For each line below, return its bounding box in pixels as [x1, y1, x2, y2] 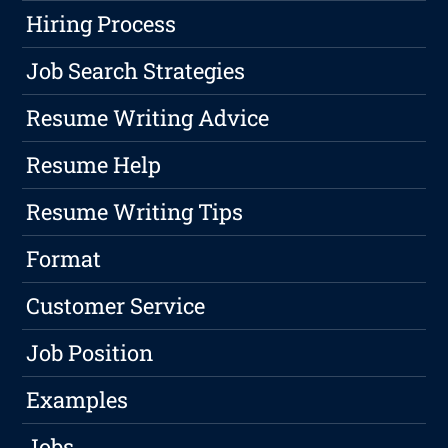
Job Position [26, 338, 154, 368]
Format [26, 244, 102, 274]
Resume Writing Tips [26, 197, 244, 227]
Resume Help [26, 150, 162, 180]
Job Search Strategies [26, 56, 246, 86]
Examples [26, 385, 129, 415]
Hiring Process [26, 9, 177, 39]
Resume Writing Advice [26, 103, 270, 133]
